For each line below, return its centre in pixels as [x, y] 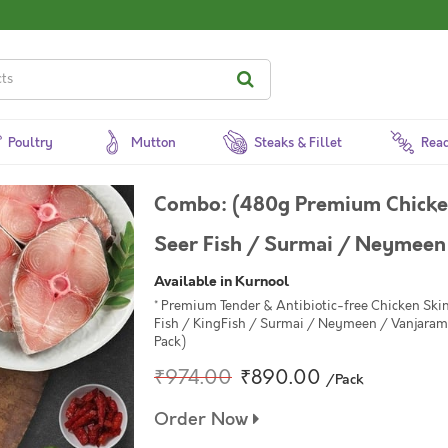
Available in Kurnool [221, 281]
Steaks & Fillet [298, 143]
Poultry [31, 143]
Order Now [203, 419]
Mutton [154, 143]
